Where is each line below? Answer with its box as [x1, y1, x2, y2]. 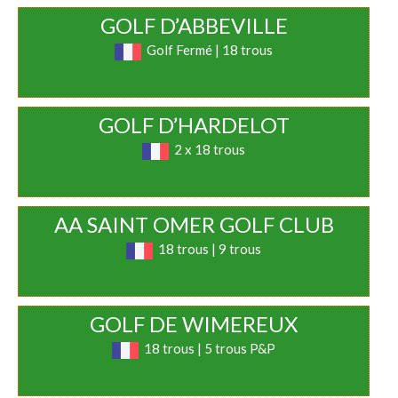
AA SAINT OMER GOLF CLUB [53, 211, 334, 238]
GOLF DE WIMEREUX [90, 311, 298, 338]
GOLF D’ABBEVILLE [99, 12, 288, 39]
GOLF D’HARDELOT [98, 112, 290, 139]
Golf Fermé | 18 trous [147, 42, 274, 59]
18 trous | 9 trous [158, 241, 262, 258]
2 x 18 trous [174, 141, 246, 158]
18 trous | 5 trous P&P [144, 340, 276, 357]
